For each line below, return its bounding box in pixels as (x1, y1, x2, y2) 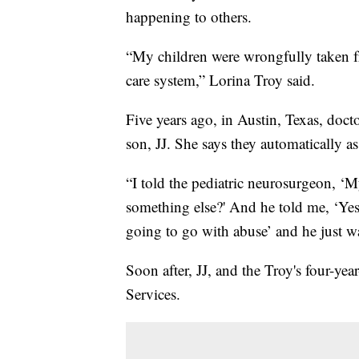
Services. (126, 284, 180, 305)
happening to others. (126, 6, 252, 27)
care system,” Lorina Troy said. (126, 70, 315, 91)
